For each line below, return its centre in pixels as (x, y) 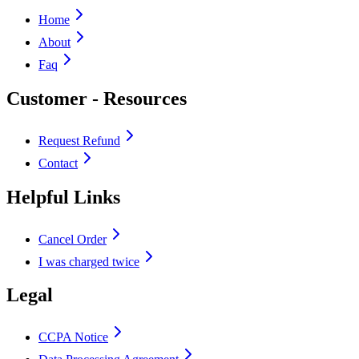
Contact (58, 163)
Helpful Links (63, 197)
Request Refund (79, 140)
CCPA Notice (73, 337)
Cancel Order (73, 239)
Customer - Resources (97, 98)
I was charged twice (89, 261)
